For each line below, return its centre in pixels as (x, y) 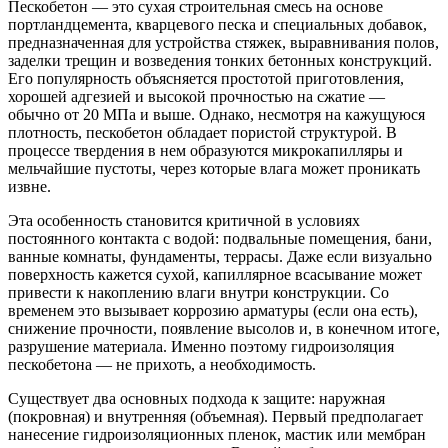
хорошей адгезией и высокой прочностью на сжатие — (196, 96)
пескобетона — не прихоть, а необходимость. (162, 364)
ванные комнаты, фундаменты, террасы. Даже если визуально (220, 256)
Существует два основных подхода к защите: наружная (196, 398)
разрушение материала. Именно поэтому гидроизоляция (201, 346)
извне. (29, 186)
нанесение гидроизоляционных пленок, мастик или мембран (217, 434)
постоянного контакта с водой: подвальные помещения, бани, (220, 238)
